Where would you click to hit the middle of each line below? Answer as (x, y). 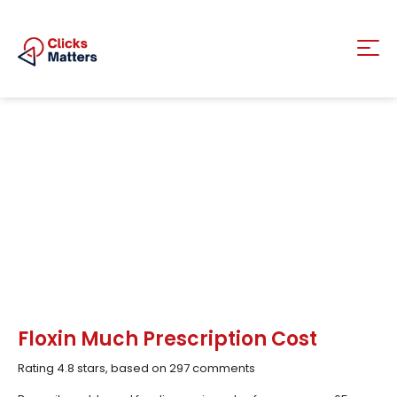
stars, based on (122, 368)
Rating (37, 368)
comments (222, 368)
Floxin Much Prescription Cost (167, 339)
